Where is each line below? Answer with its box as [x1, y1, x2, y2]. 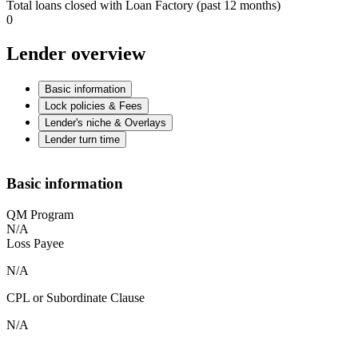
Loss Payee [6, 237, 64, 251]
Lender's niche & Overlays [45, 116, 166, 129]
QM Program [6, 208, 74, 222]
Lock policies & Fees [45, 99, 142, 112]
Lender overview [6, 42, 145, 64]
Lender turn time [45, 133, 120, 145]
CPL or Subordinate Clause [6, 291, 145, 305]
